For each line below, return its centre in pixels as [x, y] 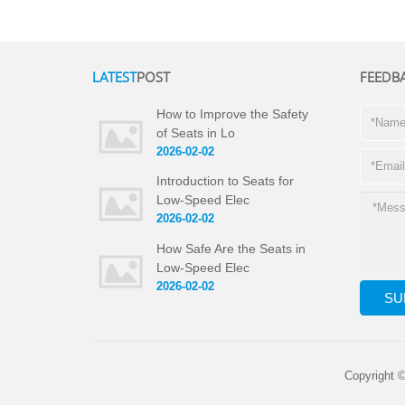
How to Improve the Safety [233, 114]
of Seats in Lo [196, 133]
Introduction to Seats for [226, 181]
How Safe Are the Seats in [231, 248]
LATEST [114, 76]
